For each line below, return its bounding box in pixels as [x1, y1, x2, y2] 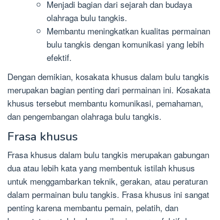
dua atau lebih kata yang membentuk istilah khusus [7, 161, 195, 174]
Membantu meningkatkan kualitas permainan [47, 25, 210, 37]
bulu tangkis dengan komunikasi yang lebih [47, 38, 204, 51]
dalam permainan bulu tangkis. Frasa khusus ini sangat [7, 188, 209, 200]
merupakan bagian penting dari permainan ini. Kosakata [7, 83, 210, 96]
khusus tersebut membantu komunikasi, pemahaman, [7, 96, 203, 109]
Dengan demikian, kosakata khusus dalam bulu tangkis [7, 70, 209, 82]
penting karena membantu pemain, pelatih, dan [7, 201, 178, 214]
